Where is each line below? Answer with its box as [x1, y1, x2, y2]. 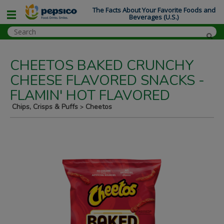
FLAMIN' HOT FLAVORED [10, 86, 170, 105]
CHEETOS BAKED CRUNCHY [10, 56, 194, 75]
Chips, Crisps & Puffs [12, 102, 80, 111]
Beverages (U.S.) [129, 12, 179, 22]
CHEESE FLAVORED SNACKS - [10, 71, 204, 90]
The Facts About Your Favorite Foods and [92, 5, 215, 15]
